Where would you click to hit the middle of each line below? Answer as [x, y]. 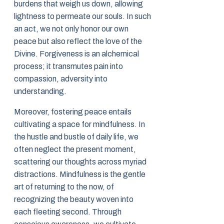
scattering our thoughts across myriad [80, 162]
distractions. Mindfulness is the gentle [80, 174]
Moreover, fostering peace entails [73, 112]
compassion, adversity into [61, 79]
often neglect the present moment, [75, 149]
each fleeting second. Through [68, 212]
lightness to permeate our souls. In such [82, 16]
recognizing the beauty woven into [74, 199]
